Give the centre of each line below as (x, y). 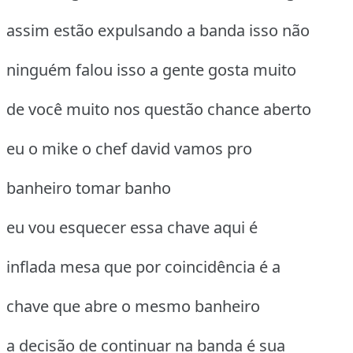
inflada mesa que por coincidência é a (143, 267)
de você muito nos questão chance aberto (159, 110)
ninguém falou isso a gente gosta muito (151, 70)
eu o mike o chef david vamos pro (129, 149)
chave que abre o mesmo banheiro (133, 307)
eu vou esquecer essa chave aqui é (132, 228)
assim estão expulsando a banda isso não (158, 31)
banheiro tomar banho (89, 188)
